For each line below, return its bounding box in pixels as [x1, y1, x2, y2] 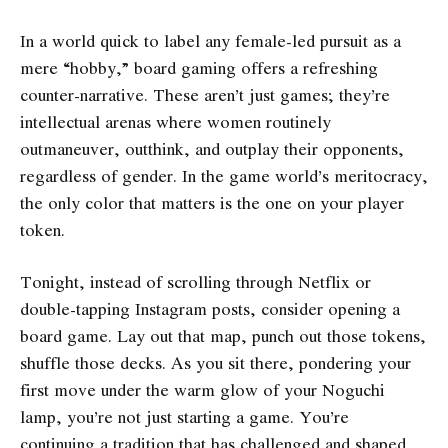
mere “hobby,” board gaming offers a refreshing [20, 55, 378, 81]
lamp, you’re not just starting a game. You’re [20, 403, 349, 429]
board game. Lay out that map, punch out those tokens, [20, 322, 426, 348]
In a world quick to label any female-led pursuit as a [20, 28, 401, 54]
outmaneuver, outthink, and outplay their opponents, [20, 136, 404, 162]
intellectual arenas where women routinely [20, 109, 331, 135]
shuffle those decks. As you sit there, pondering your [20, 349, 411, 375]
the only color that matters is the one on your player [20, 190, 404, 216]
